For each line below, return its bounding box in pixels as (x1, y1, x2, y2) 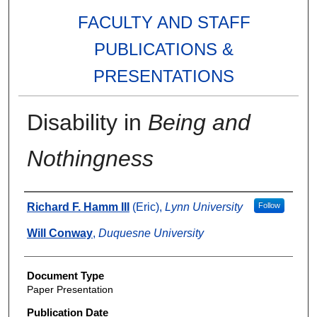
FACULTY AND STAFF (77, 13, 250, 33)
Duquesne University (98, 227, 204, 240)
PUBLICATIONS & (94, 40, 234, 59)
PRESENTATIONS (93, 67, 235, 86)
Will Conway (26, 227, 93, 240)
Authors (23, 197, 60, 209)
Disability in (26, 110, 148, 136)
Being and (147, 110, 250, 136)
